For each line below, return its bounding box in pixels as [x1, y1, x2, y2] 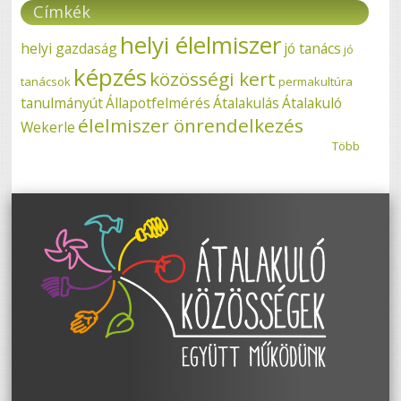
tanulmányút [21, 92, 104, 113]
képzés [73, 60, 148, 93]
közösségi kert [149, 65, 277, 91]
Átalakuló [282, 92, 343, 113]
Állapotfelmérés [106, 92, 211, 113]
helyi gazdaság [21, 38, 118, 58]
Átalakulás [213, 92, 280, 113]
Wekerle [21, 116, 76, 137]
